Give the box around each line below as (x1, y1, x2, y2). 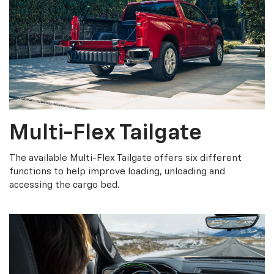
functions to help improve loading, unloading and (9, 167, 225, 177)
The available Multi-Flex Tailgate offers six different (9, 154, 242, 163)
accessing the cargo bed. (9, 180, 120, 190)
